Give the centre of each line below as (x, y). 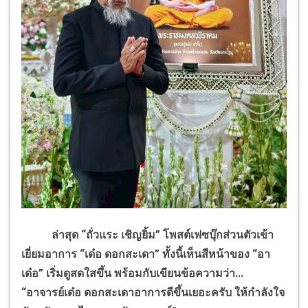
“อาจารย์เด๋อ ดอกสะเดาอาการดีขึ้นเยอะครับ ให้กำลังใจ (153, 293)
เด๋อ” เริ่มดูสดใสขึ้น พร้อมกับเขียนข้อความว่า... (132, 274)
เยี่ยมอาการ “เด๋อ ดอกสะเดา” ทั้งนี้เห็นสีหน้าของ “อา (146, 254)
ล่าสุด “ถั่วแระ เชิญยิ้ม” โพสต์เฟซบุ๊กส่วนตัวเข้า (147, 235)
